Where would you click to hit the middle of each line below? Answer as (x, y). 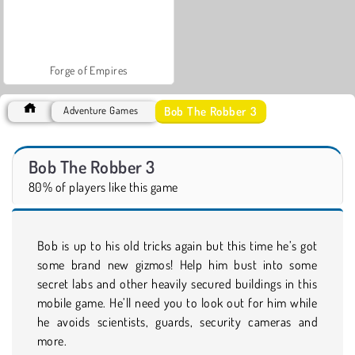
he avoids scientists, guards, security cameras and (177, 321)
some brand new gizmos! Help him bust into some (177, 264)
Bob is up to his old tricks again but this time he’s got (177, 245)
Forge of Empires (89, 70)
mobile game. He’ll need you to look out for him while (177, 302)
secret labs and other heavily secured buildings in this (177, 283)
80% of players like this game (103, 187)
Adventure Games (101, 110)
